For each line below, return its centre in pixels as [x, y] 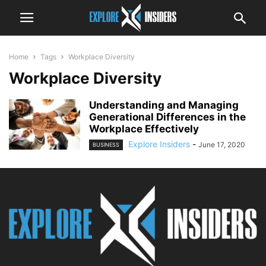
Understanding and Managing [164, 105]
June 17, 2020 [222, 145]
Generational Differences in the [167, 117]
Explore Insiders [159, 144]
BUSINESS [106, 145]
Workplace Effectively [144, 129]
